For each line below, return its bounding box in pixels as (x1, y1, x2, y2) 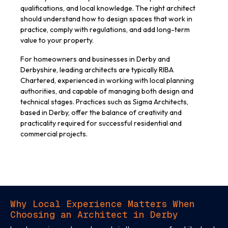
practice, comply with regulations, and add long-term (20, 25, 190, 35)
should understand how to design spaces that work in (20, 14, 192, 24)
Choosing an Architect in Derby (10, 209, 178, 221)
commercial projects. (20, 129, 88, 139)
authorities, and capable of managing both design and (20, 87, 193, 96)
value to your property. (20, 36, 94, 45)
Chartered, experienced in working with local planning (20, 76, 194, 85)
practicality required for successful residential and (20, 119, 182, 128)
